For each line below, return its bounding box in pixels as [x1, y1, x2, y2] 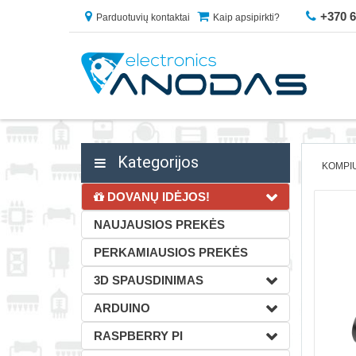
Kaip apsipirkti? [213, 12, 280, 23]
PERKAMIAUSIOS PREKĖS [94, 246, 248, 259]
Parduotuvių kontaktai [96, 12, 190, 23]
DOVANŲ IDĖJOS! [104, 190, 210, 203]
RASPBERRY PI [94, 329, 183, 342]
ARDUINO [94, 301, 150, 315]
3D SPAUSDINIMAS [94, 273, 203, 287]
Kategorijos [114, 153, 199, 172]
